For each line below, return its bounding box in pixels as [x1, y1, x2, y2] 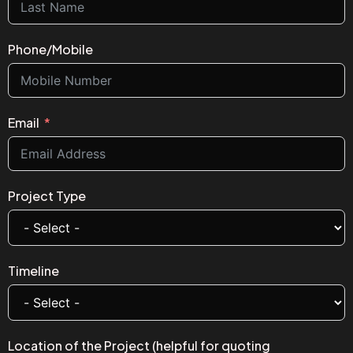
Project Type [8, 187, 86, 204]
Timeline [8, 262, 59, 279]
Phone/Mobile [8, 40, 93, 58]
